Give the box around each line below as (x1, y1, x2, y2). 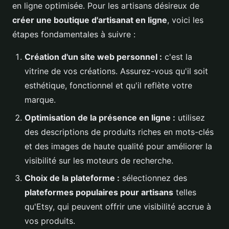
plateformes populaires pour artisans (25, 187, 173, 198)
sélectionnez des (120, 173, 187, 184)
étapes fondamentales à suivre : (12, 29, 135, 40)
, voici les (167, 15, 203, 26)
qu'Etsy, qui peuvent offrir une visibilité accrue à (25, 201, 211, 212)
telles (173, 187, 196, 198)
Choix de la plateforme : (25, 173, 120, 184)
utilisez (175, 112, 205, 123)
